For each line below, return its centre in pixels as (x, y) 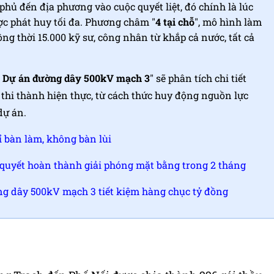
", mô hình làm (228, 22)
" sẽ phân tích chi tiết (198, 78)
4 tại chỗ (175, 22)
